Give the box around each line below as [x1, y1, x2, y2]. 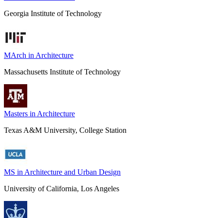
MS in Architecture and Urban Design [4, 167, 121, 176]
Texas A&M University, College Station [4, 126, 127, 134]
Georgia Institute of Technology [4, 9, 102, 18]
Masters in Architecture [4, 109, 75, 118]
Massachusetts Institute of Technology [4, 67, 121, 76]
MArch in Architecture [4, 51, 73, 59]
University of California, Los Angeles [4, 184, 119, 193]
